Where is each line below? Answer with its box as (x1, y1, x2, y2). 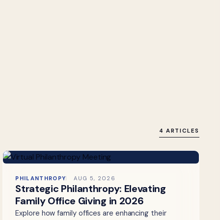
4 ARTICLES (159, 127, 199, 135)
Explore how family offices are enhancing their (15, 208, 166, 219)
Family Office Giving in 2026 (15, 194, 144, 208)
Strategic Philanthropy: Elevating (15, 182, 166, 195)
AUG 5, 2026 (74, 175, 116, 182)
